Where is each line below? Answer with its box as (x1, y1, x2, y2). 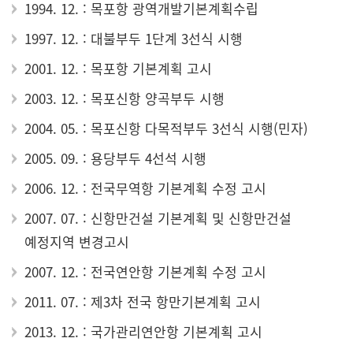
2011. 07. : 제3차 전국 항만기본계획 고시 (24, 292, 261, 311)
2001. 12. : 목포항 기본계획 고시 (24, 58, 212, 78)
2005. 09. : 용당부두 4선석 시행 (24, 148, 206, 168)
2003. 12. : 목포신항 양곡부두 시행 (24, 88, 225, 108)
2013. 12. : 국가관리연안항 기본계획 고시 (24, 321, 262, 341)
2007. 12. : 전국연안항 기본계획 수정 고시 (24, 262, 266, 281)
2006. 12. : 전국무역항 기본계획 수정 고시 (24, 178, 266, 198)
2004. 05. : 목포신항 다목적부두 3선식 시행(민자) (24, 118, 308, 138)
